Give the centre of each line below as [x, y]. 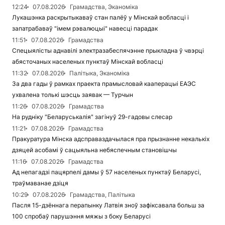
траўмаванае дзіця [40, 183]
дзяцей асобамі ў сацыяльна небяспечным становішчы [94, 150]
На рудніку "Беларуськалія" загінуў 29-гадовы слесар [92, 117]
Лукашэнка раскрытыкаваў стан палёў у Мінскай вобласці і [100, 18]
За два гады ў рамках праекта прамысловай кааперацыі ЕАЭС [104, 84]
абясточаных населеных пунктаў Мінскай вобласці [88, 62]
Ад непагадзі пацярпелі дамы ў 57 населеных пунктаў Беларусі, [106, 172]
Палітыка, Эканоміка [99, 73]
